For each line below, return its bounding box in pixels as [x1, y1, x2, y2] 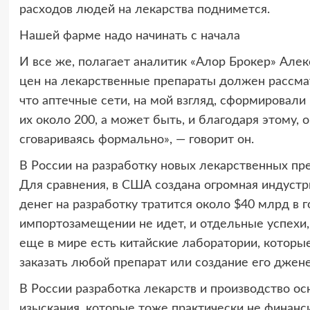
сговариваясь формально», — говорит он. [19, 134, 254, 147]
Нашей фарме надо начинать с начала [19, 30, 240, 43]
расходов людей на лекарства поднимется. [19, 3, 270, 17]
